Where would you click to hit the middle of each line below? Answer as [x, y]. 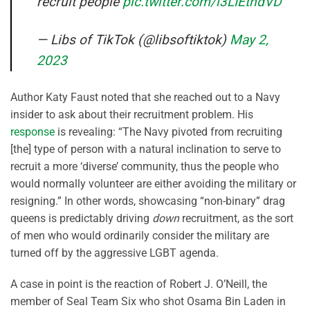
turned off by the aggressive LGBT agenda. [115, 253]
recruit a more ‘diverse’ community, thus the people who [145, 166]
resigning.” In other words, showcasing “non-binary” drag [148, 201]
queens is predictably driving [81, 218]
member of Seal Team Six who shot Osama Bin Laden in [148, 302]
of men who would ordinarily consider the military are [140, 235]
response [33, 131]
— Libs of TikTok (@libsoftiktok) [133, 39]
